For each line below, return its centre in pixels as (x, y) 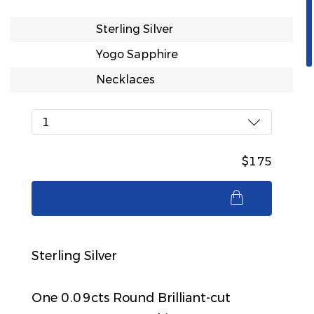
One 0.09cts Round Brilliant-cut (131, 298)
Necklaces (125, 80)
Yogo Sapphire (137, 54)
